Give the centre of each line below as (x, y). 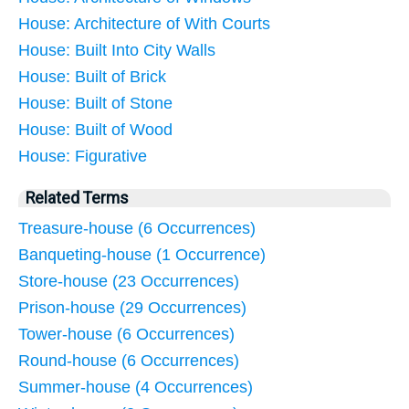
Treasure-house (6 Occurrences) (137, 229)
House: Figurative (83, 157)
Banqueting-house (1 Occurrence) (142, 255)
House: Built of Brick (92, 77)
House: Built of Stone (95, 104)
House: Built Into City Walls (117, 51)
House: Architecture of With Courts (144, 24)
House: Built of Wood (95, 130)
